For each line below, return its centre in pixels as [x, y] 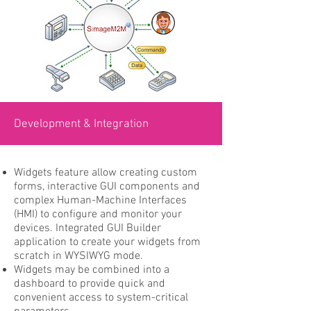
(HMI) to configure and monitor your [98, 215]
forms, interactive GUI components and [107, 187]
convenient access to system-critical [101, 298]
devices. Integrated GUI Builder [87, 228]
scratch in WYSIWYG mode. [78, 256]
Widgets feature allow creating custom [106, 173]
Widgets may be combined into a [92, 270]
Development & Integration [81, 124]
